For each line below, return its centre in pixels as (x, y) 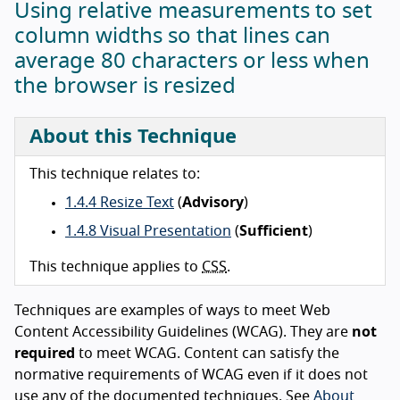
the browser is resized (125, 86)
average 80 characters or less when (192, 61)
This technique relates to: (115, 174)
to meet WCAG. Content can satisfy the (207, 353)
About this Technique (133, 136)
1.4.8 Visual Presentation (148, 231)
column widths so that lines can (172, 36)
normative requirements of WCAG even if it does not (191, 375)
